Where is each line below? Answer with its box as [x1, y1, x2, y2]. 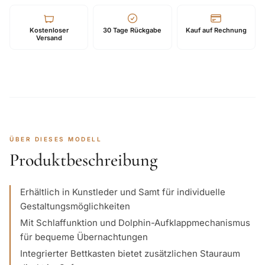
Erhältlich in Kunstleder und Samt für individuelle [20, 186, 225, 198]
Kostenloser [29, 26, 69, 34]
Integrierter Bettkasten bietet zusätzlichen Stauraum [20, 248, 240, 259]
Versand [35, 34, 62, 42]
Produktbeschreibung [9, 149, 157, 171]
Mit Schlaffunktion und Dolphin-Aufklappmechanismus [20, 217, 250, 228]
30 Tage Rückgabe [103, 26, 162, 34]
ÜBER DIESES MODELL [9, 135, 102, 143]
